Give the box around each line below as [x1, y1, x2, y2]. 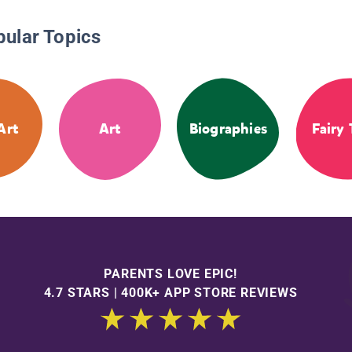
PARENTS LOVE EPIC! [104, 266, 237, 281]
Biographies [189, 119, 267, 139]
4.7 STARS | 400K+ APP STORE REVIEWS [43, 284, 298, 300]
